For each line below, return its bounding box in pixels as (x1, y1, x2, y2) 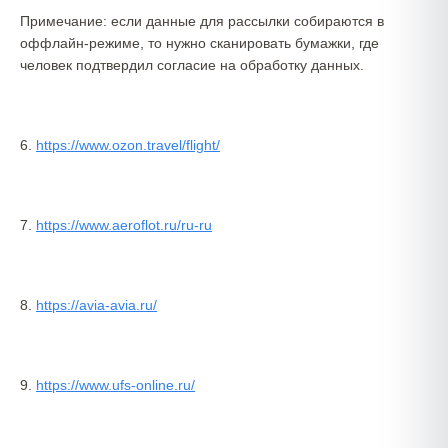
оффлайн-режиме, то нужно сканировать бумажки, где (20, 35, 379, 51)
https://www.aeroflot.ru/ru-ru (36, 217, 212, 233)
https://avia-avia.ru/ (36, 297, 157, 313)
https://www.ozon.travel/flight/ (36, 137, 220, 153)
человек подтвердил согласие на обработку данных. (20, 57, 364, 73)
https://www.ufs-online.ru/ (36, 377, 195, 393)
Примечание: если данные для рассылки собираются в (20, 13, 384, 29)
